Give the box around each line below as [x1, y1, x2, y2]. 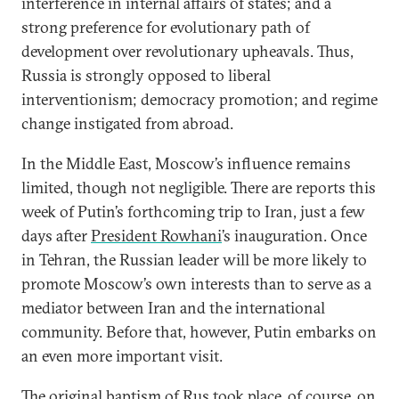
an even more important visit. [21, 346, 223, 366]
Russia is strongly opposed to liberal [21, 65, 271, 85]
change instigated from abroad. [21, 113, 233, 134]
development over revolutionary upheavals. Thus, [21, 41, 354, 61]
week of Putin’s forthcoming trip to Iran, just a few [21, 201, 365, 222]
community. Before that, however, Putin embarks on [21, 322, 377, 342]
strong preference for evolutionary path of [21, 17, 310, 37]
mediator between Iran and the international [21, 297, 325, 318]
